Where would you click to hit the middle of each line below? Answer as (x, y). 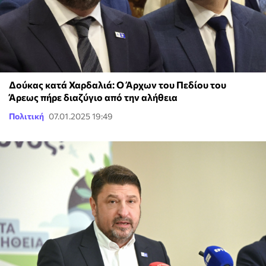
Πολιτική (26, 116)
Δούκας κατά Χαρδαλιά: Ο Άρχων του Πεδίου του (118, 85)
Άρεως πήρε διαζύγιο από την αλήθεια (93, 97)
